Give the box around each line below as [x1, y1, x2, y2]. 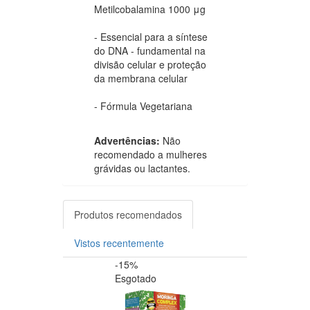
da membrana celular [94, 71, 188, 85]
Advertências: [94, 133, 163, 147]
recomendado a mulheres [94, 147, 207, 161]
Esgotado [115, 271, 156, 285]
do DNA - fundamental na [94, 43, 206, 57]
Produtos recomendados [74, 207, 182, 221]
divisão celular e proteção [94, 57, 206, 71]
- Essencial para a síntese [94, 29, 208, 44]
